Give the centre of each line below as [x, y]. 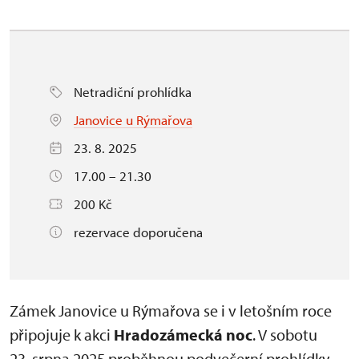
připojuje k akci [62, 334]
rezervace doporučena [138, 232]
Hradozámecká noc [183, 334]
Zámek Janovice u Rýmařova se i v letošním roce [171, 310]
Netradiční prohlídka [133, 91]
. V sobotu [285, 334]
